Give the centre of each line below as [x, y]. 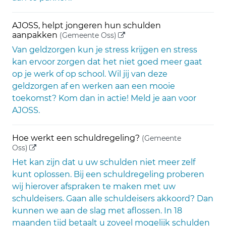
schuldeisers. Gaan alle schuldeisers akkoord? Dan [113, 199]
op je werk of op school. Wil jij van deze [90, 74]
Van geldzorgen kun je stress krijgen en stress [105, 50]
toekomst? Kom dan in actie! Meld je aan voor [104, 98]
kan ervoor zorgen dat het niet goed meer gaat [107, 62]
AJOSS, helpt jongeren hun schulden [87, 25]
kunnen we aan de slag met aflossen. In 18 [97, 211]
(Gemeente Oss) [88, 35]
